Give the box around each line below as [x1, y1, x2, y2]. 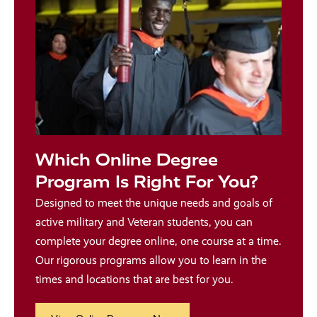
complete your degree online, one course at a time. [35, 234, 282, 248]
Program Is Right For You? [35, 171, 258, 192]
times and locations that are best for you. [35, 272, 234, 286]
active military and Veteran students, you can [35, 214, 253, 229]
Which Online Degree [35, 149, 218, 170]
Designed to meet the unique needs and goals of [35, 195, 272, 209]
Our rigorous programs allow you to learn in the [35, 253, 267, 267]
